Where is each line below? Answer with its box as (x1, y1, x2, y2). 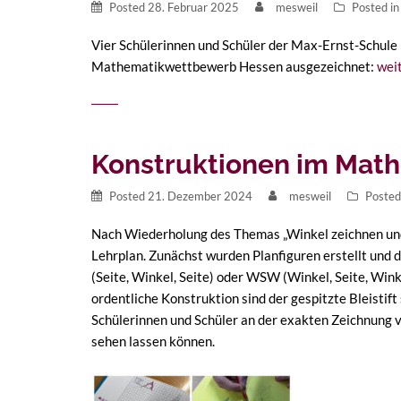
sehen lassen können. (91, 332, 215, 349)
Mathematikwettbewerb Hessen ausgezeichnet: (91, 57, 377, 74)
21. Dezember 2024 (148, 188, 252, 203)
